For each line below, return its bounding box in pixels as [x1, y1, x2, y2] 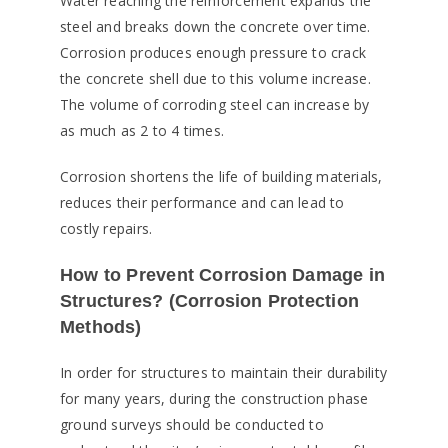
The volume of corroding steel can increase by [60, 95, 370, 115]
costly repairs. [60, 219, 153, 239]
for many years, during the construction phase [60, 389, 369, 409]
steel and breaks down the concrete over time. [60, 17, 371, 37]
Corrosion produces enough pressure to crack [60, 43, 367, 63]
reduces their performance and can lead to [60, 193, 345, 213]
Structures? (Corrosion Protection [60, 291, 359, 312]
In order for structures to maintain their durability [60, 363, 387, 383]
